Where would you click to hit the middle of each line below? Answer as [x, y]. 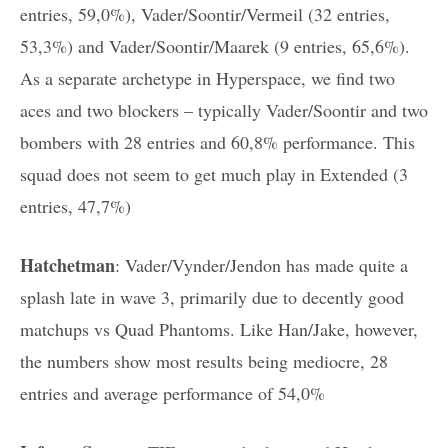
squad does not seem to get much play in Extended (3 [214, 174]
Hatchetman [67, 265]
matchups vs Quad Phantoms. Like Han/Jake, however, [219, 329]
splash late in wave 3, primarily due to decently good [212, 297]
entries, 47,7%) [75, 206]
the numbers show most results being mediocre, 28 [204, 361]
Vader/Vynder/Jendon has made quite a [266, 265]
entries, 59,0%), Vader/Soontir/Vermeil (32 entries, [205, 14]
